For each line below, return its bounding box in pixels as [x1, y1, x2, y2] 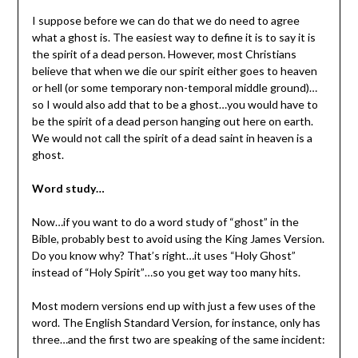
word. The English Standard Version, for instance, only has [31, 315, 320, 329]
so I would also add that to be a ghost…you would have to [31, 97, 318, 111]
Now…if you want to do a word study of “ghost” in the [31, 214, 299, 229]
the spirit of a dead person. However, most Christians [31, 46, 296, 61]
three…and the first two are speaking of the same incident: [31, 332, 325, 346]
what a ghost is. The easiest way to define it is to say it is [31, 30, 316, 44]
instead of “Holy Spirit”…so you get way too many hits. [31, 265, 300, 279]
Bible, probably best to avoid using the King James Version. [31, 231, 324, 245]
